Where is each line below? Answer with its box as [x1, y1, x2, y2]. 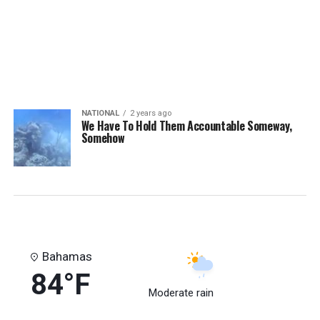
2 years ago [129, 109, 171, 118]
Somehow [81, 129, 125, 146]
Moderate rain [148, 286, 214, 299]
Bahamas [41, 249, 92, 264]
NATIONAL [81, 109, 119, 118]
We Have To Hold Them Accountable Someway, [81, 117, 292, 134]
